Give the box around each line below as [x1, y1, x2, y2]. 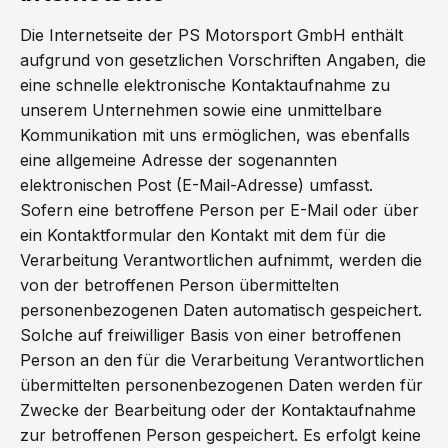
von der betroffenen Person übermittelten [20, 275, 339, 295]
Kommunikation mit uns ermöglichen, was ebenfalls [20, 125, 410, 145]
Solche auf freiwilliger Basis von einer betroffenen [20, 325, 401, 345]
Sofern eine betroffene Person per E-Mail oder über [20, 200, 419, 220]
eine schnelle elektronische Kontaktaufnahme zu [20, 75, 390, 95]
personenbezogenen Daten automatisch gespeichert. [20, 300, 422, 320]
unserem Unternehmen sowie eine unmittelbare [20, 100, 382, 120]
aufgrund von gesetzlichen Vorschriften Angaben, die [20, 50, 426, 70]
